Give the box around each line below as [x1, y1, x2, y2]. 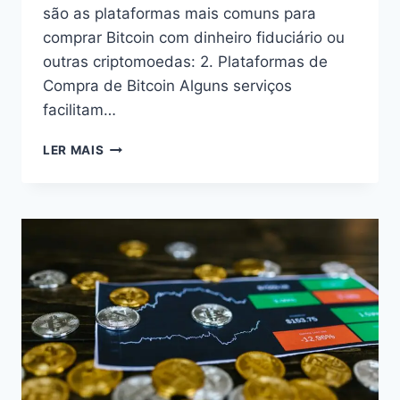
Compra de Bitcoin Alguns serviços [43, 76, 292, 95]
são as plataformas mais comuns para [43, 4, 316, 22]
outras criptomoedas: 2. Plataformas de [43, 52, 328, 71]
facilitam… [43, 100, 116, 119]
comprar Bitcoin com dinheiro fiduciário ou [43, 28, 345, 46]
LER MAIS [43, 142, 104, 157]
